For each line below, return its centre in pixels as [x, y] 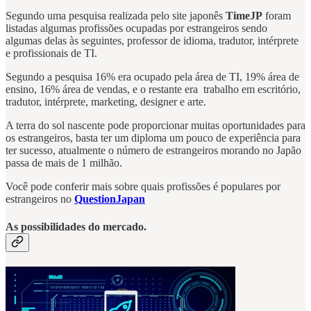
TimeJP [244, 16]
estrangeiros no [40, 199]
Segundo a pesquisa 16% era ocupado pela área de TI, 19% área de [152, 77]
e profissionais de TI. [53, 53]
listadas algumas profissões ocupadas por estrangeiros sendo [136, 28]
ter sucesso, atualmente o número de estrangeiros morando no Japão [153, 151]
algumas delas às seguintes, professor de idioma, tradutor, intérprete [152, 41]
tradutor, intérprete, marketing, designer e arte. [107, 102]
